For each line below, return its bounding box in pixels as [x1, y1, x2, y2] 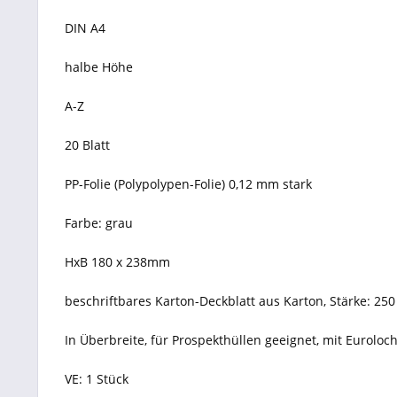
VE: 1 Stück [65, 370, 128, 387]
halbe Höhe [65, 58, 133, 75]
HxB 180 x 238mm [65, 253, 170, 270]
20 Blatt [65, 136, 110, 153]
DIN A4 [65, 19, 105, 36]
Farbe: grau [65, 214, 133, 231]
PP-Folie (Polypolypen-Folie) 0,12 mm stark [65, 175, 312, 192]
